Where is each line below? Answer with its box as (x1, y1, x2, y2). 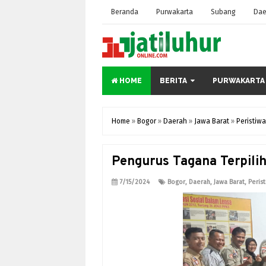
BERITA (160, 77, 187, 85)
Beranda (111, 8, 138, 16)
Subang (211, 8, 236, 16)
